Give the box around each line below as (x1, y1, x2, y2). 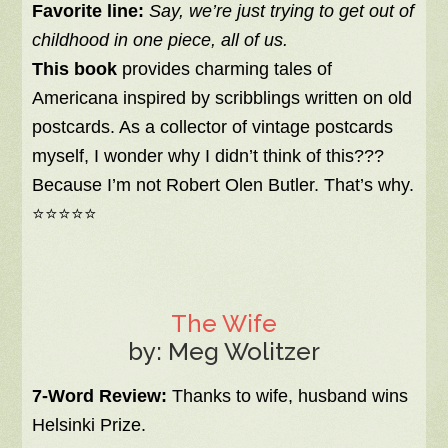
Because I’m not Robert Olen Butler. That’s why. (32, 175, 415, 196)
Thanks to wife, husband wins (167, 386, 409, 407)
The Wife (171, 309, 277, 339)
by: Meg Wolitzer (128, 337, 320, 367)
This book (32, 59, 118, 80)
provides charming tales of (117, 59, 333, 80)
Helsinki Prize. (32, 415, 147, 436)
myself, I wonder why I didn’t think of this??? (32, 146, 385, 167)
